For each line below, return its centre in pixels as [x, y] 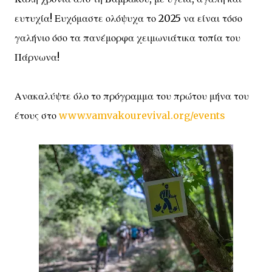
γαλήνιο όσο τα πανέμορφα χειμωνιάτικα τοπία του [127, 38]
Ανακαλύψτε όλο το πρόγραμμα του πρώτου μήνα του [132, 96]
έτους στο [37, 115]
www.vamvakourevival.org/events [142, 115]
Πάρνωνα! [37, 57]
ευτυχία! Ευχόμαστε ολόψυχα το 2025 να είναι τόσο [128, 18]
